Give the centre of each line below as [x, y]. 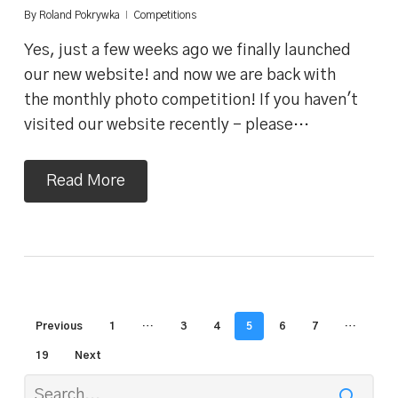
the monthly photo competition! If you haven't [191, 101]
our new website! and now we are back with [179, 76]
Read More [85, 182]
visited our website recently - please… [166, 126]
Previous [59, 326]
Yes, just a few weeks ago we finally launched [187, 51]
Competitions [164, 16]
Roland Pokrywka [79, 16]
